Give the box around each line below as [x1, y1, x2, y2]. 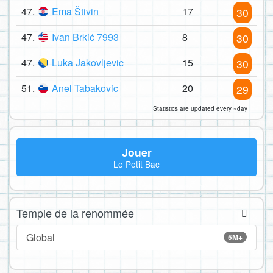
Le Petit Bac [113, 158, 160, 171]
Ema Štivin [52, 4, 99, 19]
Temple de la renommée [16, 204, 134, 221]
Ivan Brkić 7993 [52, 30, 119, 44]
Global [26, 230, 55, 244]
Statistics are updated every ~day [153, 104, 247, 113]
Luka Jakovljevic [52, 55, 124, 70]
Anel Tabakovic [52, 81, 118, 96]
